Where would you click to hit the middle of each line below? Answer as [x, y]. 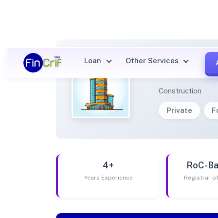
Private [180, 110]
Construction [180, 91]
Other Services [153, 61]
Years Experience [108, 177]
